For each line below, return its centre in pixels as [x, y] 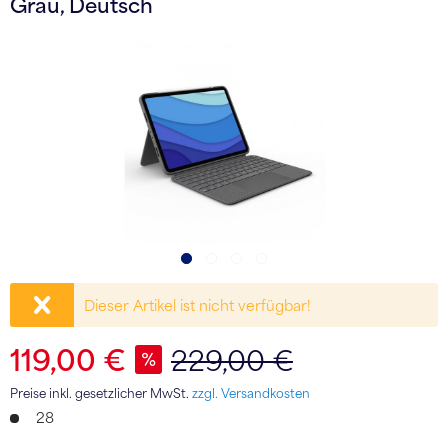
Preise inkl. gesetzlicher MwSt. [101, 392]
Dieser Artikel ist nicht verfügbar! [198, 304]
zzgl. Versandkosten [251, 392]
